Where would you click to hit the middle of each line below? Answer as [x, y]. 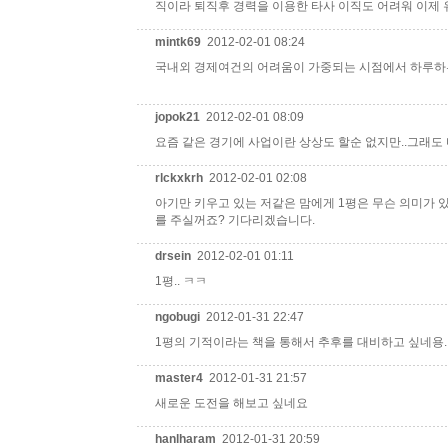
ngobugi [179, 317]
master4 [180, 378]
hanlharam [187, 439]
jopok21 [179, 117]
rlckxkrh [180, 178]
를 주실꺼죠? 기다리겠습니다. [235, 220]
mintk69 [179, 42]
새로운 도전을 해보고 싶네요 [231, 403]
